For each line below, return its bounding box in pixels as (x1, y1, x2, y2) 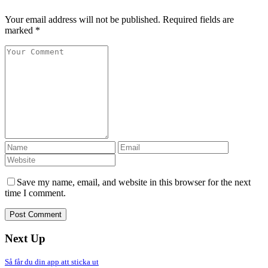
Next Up (5, 232, 45, 245)
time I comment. (5, 187, 66, 198)
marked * (5, 25, 40, 35)
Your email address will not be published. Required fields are (5, 14, 234, 25)
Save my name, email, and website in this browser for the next (17, 176, 251, 187)
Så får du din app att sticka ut (5, 257, 99, 267)
